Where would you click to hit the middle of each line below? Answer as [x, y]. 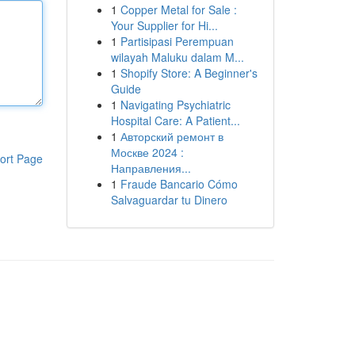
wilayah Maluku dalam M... [177, 57]
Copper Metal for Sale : [178, 10]
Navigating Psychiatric [175, 105]
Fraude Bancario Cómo [179, 184]
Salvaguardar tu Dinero [169, 200]
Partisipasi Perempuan [177, 41]
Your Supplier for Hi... [164, 25]
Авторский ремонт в [172, 136]
